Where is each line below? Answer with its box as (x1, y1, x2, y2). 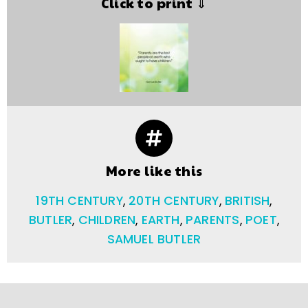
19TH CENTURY (36, 192, 123, 209)
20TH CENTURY (129, 192, 219, 209)
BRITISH (225, 192, 270, 209)
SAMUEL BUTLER (107, 230, 201, 247)
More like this (105, 161, 203, 179)
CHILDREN (78, 211, 136, 228)
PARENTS (186, 211, 240, 228)
